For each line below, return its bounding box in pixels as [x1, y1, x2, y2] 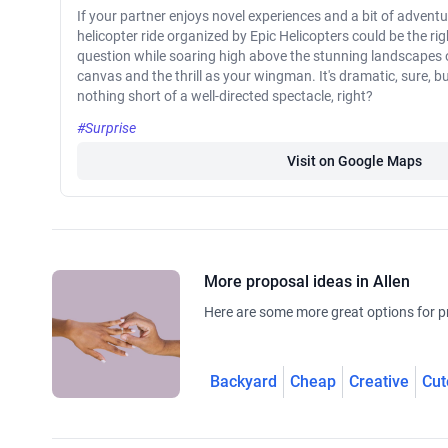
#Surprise [77, 120, 136, 137]
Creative [349, 372, 409, 392]
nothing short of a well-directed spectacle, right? [77, 88, 373, 105]
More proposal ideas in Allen [204, 272, 410, 292]
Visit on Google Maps [286, 153, 422, 170]
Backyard [210, 372, 277, 392]
